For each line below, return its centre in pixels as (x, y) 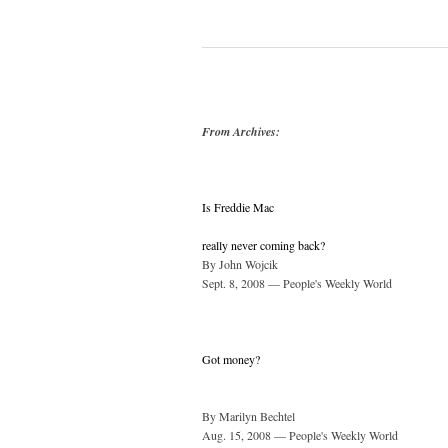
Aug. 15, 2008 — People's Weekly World (300, 435)
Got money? (231, 359)
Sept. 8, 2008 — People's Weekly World (297, 283)
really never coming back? (263, 245)
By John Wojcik (240, 264)
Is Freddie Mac (238, 207)
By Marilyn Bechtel (248, 416)
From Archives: (241, 132)
